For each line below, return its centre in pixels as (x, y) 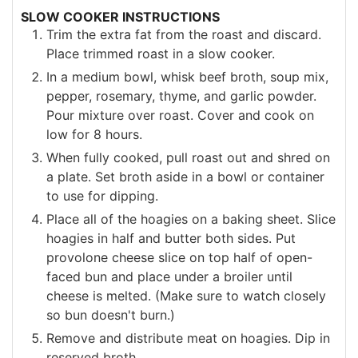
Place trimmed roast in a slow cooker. (161, 53)
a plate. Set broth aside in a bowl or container (185, 176)
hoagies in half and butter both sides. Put (171, 238)
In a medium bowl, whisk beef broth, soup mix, (187, 76)
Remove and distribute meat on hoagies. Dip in (188, 338)
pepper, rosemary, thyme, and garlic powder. (181, 95)
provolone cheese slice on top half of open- (179, 257)
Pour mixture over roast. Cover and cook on (180, 115)
